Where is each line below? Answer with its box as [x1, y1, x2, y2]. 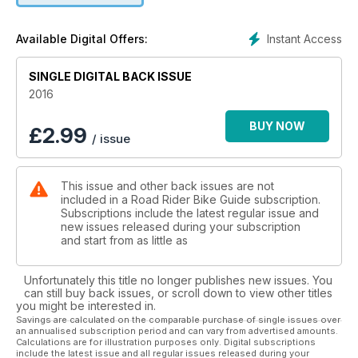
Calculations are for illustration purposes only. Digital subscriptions [16, 336, 316, 348]
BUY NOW [249, 118, 305, 133]
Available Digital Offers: [16, 31, 148, 46]
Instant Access [267, 31, 342, 46]
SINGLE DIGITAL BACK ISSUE [29, 69, 192, 83]
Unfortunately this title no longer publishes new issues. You [24, 272, 332, 287]
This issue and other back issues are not [61, 178, 274, 193]
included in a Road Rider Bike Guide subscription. [61, 192, 320, 206]
